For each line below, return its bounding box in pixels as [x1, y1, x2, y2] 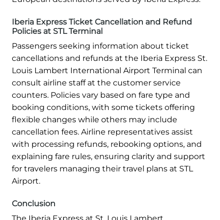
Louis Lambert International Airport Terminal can [12, 66, 202, 76]
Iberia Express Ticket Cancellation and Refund [12, 17, 192, 27]
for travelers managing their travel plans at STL [12, 164, 193, 174]
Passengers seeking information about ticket [12, 41, 189, 51]
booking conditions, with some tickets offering [12, 103, 195, 112]
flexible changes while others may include [12, 115, 177, 125]
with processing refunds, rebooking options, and [12, 139, 202, 149]
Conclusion [12, 199, 55, 209]
